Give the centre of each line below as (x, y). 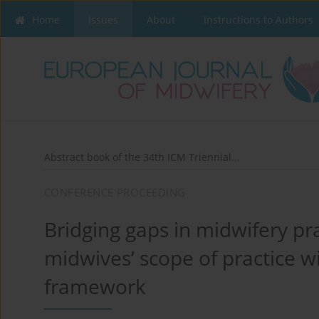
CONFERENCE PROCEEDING (115, 193)
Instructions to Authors (258, 20)
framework (95, 287)
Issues (103, 20)
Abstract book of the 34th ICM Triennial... (142, 157)
